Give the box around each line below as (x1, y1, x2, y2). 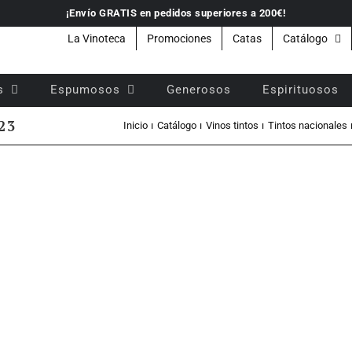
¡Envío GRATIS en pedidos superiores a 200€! (65, 7, 287, 19)
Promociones (147, 32, 211, 45)
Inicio (123, 119, 148, 131)
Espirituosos (262, 82, 339, 97)
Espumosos (50, 82, 120, 97)
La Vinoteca (68, 32, 126, 45)
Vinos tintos (205, 119, 258, 131)
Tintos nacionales (267, 119, 347, 131)
